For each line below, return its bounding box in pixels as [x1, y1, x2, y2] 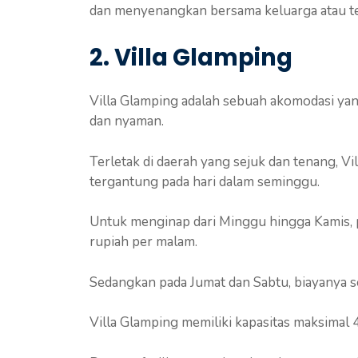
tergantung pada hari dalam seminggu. [89, 172, 320, 191]
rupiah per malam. [89, 233, 197, 252]
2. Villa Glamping [89, 42, 292, 74]
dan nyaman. [89, 112, 164, 131]
